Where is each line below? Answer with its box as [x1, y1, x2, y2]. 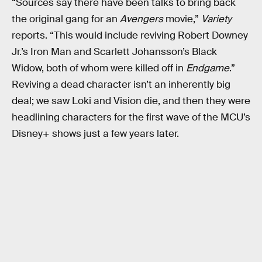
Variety [201, 12, 232, 25]
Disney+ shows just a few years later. [12, 127, 179, 140]
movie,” [163, 12, 201, 25]
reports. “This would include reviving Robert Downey [12, 29, 248, 42]
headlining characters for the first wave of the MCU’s [12, 111, 250, 123]
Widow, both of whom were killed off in [12, 61, 186, 74]
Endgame [186, 61, 229, 74]
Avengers [120, 12, 163, 25]
